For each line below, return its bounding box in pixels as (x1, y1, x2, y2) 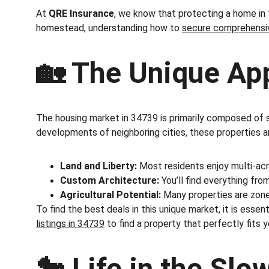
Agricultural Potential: (60, 189, 161, 201)
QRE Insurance (49, 8, 114, 19)
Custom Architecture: (60, 175, 159, 186)
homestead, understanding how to (36, 22, 182, 34)
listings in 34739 (36, 218, 104, 229)
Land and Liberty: (60, 160, 137, 172)
